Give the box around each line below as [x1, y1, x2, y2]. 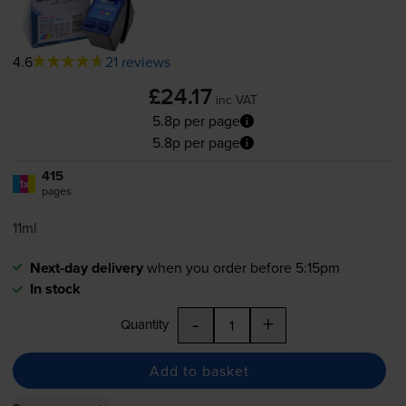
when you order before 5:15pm [146, 257, 340, 278]
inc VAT [216, 91, 257, 110]
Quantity [120, 314, 169, 334]
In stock [29, 278, 81, 300]
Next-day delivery [29, 257, 143, 279]
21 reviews [104, 52, 170, 72]
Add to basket [149, 360, 249, 381]
